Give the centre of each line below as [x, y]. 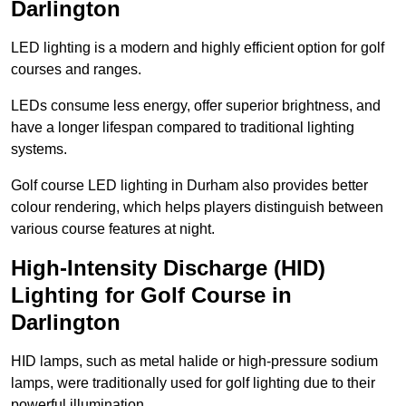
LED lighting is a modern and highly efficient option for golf [198, 48]
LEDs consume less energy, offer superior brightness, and [196, 106]
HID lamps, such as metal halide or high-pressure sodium [194, 362]
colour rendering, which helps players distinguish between [197, 208]
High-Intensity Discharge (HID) [168, 268]
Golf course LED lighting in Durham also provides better [189, 186]
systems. [39, 150]
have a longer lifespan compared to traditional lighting [183, 128]
